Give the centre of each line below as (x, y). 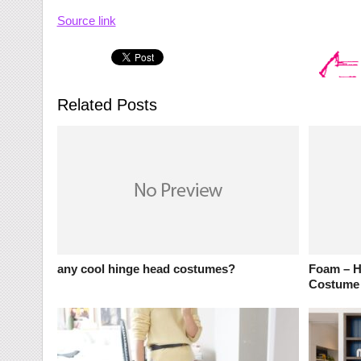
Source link (86, 21)
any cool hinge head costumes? (146, 269)
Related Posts (107, 105)
